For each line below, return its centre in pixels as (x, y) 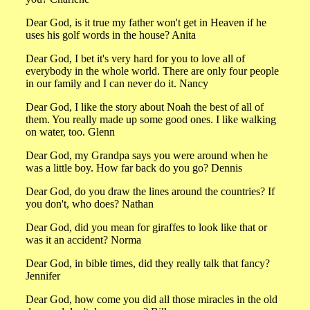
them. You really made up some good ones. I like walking (151, 119)
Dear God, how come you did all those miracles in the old (152, 299)
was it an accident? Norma (83, 240)
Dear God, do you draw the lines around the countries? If (150, 191)
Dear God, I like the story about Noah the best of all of (145, 107)
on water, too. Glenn (70, 132)
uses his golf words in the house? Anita (111, 35)
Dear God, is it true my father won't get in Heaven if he (146, 22)
